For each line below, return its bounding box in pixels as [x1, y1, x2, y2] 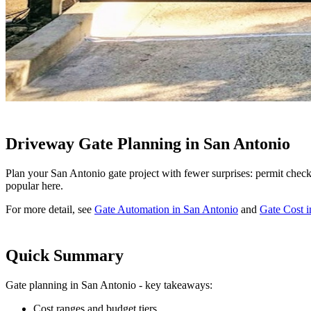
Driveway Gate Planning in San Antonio [6, 135, 290, 153]
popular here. [6, 180, 63, 192]
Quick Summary [6, 246, 124, 265]
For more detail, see [6, 203, 94, 216]
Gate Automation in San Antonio [94, 203, 238, 216]
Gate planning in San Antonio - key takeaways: [6, 279, 212, 292]
